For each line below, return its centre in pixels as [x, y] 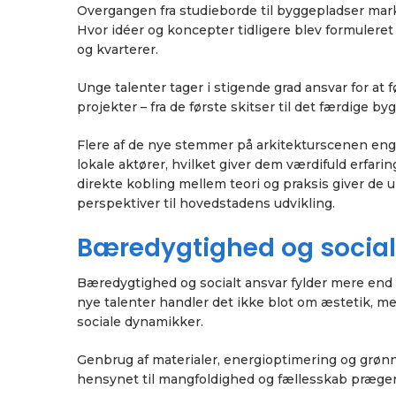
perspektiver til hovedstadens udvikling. [206, 203]
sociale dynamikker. [140, 322]
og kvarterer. [118, 49]
